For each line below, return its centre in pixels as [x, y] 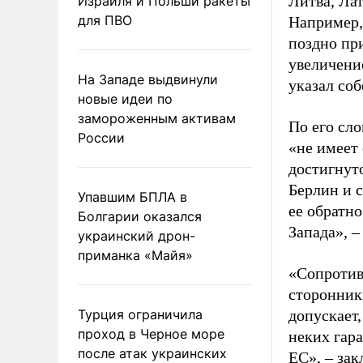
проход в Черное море [151, 333]
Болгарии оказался [140, 216]
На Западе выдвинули [148, 79]
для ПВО [105, 20]
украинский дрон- [137, 235]
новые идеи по [125, 98]
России [101, 137]
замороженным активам [157, 118]
